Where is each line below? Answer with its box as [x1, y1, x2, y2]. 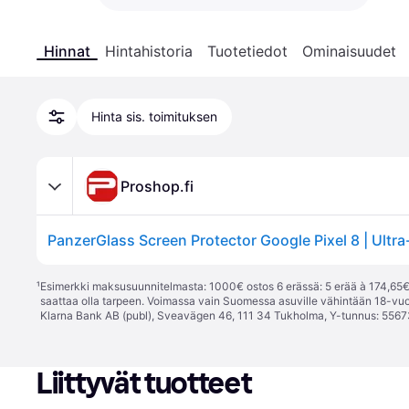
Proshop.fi [121, 176, 194, 195]
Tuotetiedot [207, 42, 288, 60]
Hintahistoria [105, 42, 193, 60]
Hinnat [44, 42, 90, 60]
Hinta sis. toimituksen [91, 109, 217, 124]
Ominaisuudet [302, 42, 396, 60]
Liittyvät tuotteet [37, 366, 252, 401]
